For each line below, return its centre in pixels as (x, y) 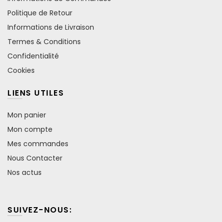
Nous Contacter (35, 158)
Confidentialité (33, 56)
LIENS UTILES (36, 93)
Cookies (21, 70)
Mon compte (30, 129)
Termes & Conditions (44, 41)
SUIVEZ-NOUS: (40, 210)
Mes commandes (38, 143)
